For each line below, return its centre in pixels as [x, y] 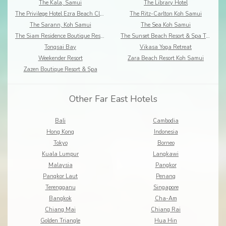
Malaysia [60, 165]
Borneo [166, 143]
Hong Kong [60, 132]
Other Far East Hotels [113, 99]
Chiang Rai [166, 210]
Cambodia [166, 121]
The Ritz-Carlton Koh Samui [166, 14]
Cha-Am [166, 199]
